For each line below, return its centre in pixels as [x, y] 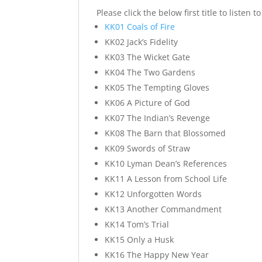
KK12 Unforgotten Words [154, 194]
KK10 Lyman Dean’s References [166, 163]
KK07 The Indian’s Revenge [158, 118]
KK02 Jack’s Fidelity [142, 42]
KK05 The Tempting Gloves [157, 87]
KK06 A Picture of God [148, 102]
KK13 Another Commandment [163, 209]
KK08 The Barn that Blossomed [166, 133]
